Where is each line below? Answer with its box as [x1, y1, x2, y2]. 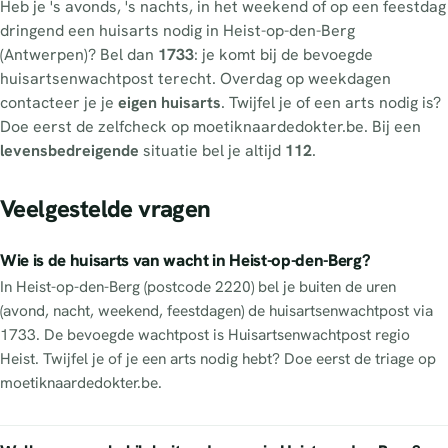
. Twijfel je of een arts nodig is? [221, 91, 441, 113]
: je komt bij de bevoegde [194, 43, 373, 65]
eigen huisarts [118, 91, 221, 113]
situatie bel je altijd [139, 139, 285, 161]
